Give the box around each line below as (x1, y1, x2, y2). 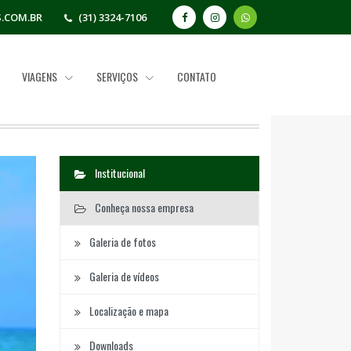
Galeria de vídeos (86, 268, 159, 285)
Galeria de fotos (86, 233, 156, 251)
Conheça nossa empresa (92, 199, 194, 216)
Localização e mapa (86, 302, 168, 320)
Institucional (92, 165, 145, 182)
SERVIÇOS (96, 67, 141, 85)
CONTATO (177, 67, 217, 85)
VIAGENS (22, 67, 60, 85)
